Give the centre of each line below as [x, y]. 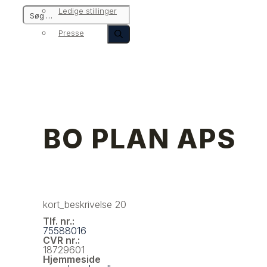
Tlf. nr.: [59, 221]
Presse [71, 33]
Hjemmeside [72, 259]
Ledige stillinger [88, 11]
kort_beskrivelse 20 [85, 204]
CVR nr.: [61, 240]
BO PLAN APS [139, 139]
